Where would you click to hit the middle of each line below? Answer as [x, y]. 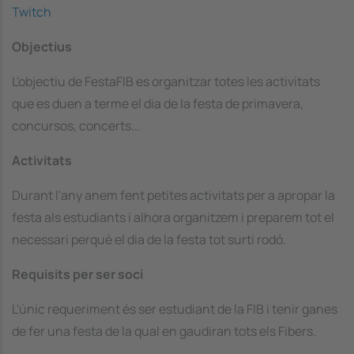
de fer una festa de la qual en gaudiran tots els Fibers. [164, 331]
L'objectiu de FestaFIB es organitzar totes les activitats [166, 81]
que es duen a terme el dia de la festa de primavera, [158, 103]
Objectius [42, 46]
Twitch [32, 11]
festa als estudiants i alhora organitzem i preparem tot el [173, 217]
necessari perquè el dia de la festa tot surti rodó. [149, 239]
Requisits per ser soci [77, 274]
